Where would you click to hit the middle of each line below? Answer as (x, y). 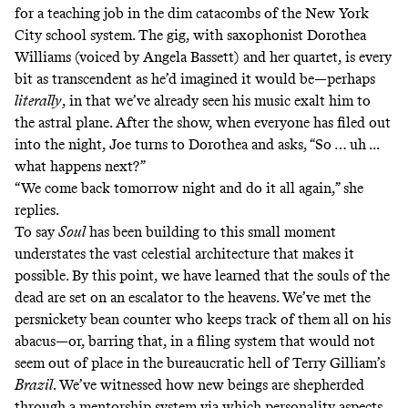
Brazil (34, 384)
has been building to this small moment (211, 231)
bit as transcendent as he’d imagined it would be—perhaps (195, 78)
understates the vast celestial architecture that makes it (184, 253)
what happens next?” (82, 166)
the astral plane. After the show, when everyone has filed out (203, 122)
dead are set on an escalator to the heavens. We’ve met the (193, 297)
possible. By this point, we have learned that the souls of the (202, 275)
